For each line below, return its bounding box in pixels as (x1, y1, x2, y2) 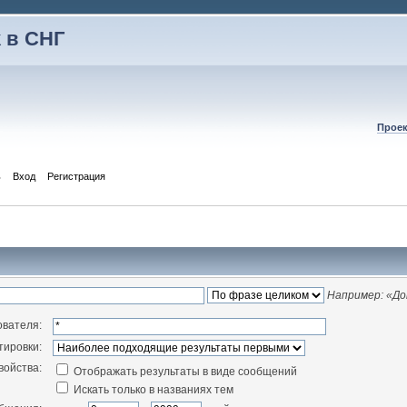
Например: (326, 288, 386, 302)
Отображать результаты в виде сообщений (70, 364, 297, 378)
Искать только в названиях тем (70, 382, 233, 396)
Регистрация (46, 170, 105, 182)
